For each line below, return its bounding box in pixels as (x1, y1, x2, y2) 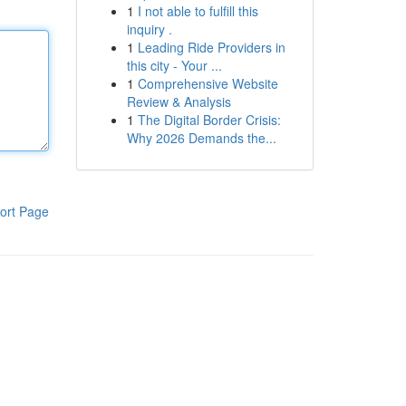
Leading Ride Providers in (137, 38, 285, 56)
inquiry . (126, 20, 172, 38)
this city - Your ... (126, 56, 222, 74)
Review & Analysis (126, 92, 231, 111)
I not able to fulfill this (137, 2, 258, 20)
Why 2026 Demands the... (126, 129, 276, 147)
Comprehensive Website (137, 74, 278, 92)
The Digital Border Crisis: (137, 111, 281, 129)
